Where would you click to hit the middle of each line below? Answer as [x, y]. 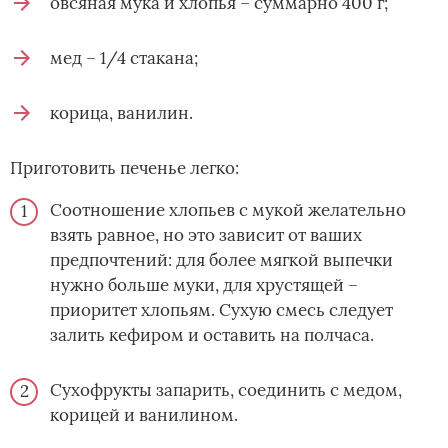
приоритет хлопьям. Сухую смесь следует [221, 310]
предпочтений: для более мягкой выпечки [221, 260]
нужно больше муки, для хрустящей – [204, 285]
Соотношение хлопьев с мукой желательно [228, 210]
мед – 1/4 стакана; [124, 58]
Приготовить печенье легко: [124, 168]
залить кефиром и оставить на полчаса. [212, 335]
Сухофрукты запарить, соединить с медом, [226, 390]
